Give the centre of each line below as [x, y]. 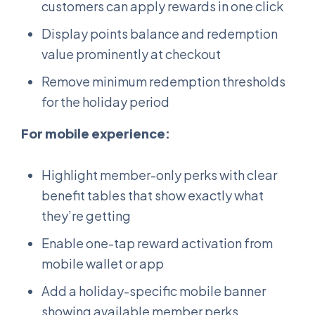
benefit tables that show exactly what [153, 195]
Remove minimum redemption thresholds [163, 81]
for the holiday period [105, 101]
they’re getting [86, 215]
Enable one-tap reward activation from [157, 243]
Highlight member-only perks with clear [159, 174]
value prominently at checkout [131, 53]
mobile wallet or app [103, 263]
